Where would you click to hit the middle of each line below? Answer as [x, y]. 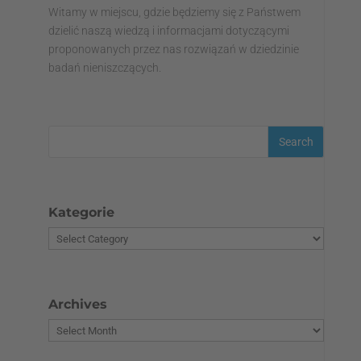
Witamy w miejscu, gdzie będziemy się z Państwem [174, 12]
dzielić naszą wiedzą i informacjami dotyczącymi [168, 31]
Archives [77, 304]
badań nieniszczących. [104, 68]
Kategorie [81, 212]
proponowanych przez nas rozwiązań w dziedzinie [173, 49]
